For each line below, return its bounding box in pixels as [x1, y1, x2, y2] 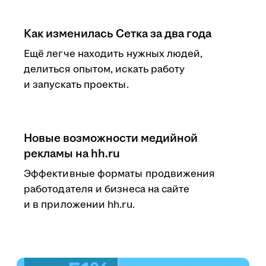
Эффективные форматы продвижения [24, 167, 216, 181]
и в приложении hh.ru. [24, 198, 135, 212]
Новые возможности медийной [24, 130, 198, 147]
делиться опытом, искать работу [24, 62, 185, 77]
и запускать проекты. [24, 78, 129, 92]
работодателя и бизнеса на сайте [24, 182, 190, 197]
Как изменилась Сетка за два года [24, 26, 211, 42]
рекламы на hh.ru [24, 145, 120, 162]
